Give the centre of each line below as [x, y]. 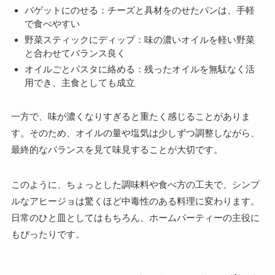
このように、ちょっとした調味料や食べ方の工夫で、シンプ [135, 184]
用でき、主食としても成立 [80, 82]
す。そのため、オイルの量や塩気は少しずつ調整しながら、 [135, 133]
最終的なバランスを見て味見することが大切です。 [117, 149]
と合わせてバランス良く [76, 53]
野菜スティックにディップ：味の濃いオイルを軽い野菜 [140, 40]
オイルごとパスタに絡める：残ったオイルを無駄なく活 [140, 69]
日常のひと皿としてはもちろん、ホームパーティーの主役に [135, 217]
